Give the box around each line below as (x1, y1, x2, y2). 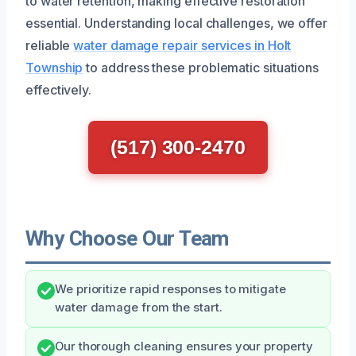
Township (25, 59, 83, 75)
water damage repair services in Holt (73, 37, 292, 53)
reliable (25, 37, 74, 53)
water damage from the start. (55, 300, 222, 315)
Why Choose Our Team (25, 226, 229, 250)
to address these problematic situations (83, 59, 319, 75)
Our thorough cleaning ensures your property (55, 339, 313, 354)
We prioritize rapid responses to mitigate (55, 281, 286, 296)
